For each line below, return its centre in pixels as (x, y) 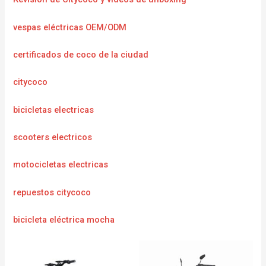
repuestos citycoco (52, 192)
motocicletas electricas (61, 165)
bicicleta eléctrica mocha (64, 220)
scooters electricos (53, 137)
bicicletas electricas (54, 110)
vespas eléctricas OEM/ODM (70, 27)
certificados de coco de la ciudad (81, 55)
